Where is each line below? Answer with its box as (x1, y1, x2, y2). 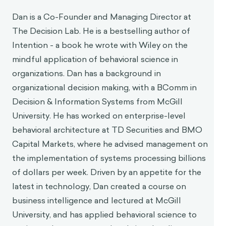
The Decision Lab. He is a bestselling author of (12, 166, 190, 178)
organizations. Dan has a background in (12, 208, 161, 220)
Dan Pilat (12, 127, 61, 142)
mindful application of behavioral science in (12, 194, 178, 206)
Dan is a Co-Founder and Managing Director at (12, 152, 191, 163)
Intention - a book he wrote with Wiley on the (12, 180, 188, 192)
